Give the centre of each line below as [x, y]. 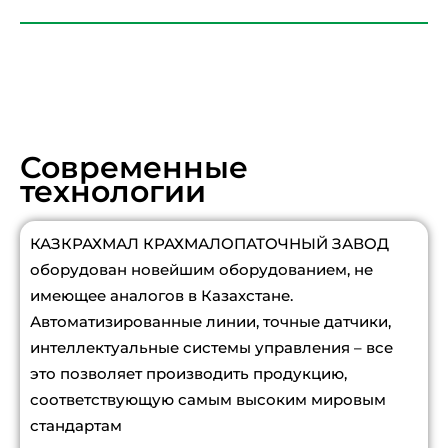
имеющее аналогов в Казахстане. [161, 296]
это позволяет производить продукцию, [188, 374]
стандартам [76, 426]
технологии [113, 192]
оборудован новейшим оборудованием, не [201, 270]
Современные [134, 168]
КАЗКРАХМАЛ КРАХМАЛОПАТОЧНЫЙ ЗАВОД [209, 244]
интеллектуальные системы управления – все [211, 348]
